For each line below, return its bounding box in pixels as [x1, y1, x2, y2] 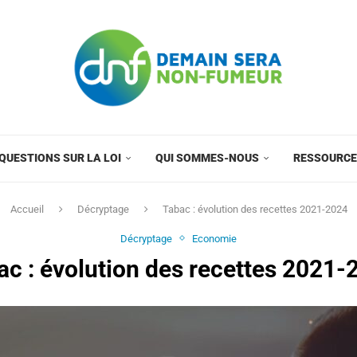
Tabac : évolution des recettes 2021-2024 [162, 202, 347, 215]
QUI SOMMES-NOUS [155, 151, 259, 164]
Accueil [10, 202, 44, 215]
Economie [192, 232, 237, 245]
